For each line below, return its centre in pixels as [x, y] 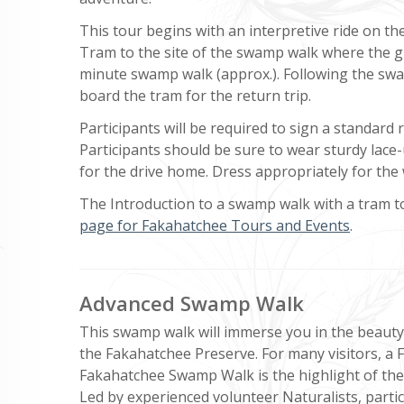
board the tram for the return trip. [195, 95]
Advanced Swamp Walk [192, 303]
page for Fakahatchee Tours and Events [215, 225]
